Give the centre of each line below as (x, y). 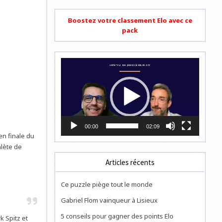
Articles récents (130, 162)
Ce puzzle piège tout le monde (107, 184)
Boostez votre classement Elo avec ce (130, 20)
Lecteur (72, 62)
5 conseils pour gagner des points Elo (117, 216)
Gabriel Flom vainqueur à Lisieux (110, 200)
